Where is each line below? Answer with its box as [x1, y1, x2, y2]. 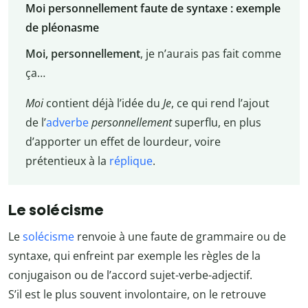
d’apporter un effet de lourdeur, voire [25, 134, 221, 150]
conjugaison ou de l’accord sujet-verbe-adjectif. [8, 267, 252, 283]
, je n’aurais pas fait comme [140, 46, 281, 62]
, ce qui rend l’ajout [170, 96, 269, 111]
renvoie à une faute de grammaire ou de [74, 228, 286, 244]
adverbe [45, 115, 89, 131]
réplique [109, 153, 153, 169]
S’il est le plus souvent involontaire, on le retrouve [8, 286, 266, 302]
